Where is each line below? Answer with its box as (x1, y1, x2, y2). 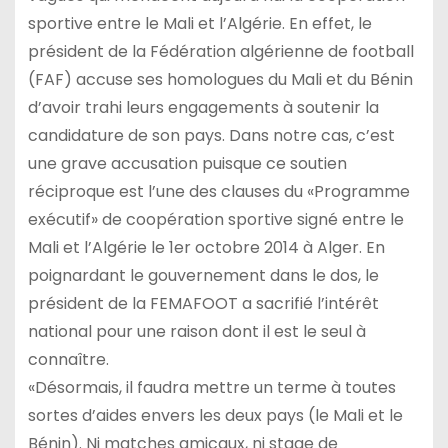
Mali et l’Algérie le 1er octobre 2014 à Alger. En (27, 236, 385, 260)
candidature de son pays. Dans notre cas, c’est (27, 124, 395, 148)
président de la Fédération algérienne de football (27, 40, 414, 64)
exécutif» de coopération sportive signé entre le (27, 208, 404, 232)
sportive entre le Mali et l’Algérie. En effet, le (27, 12, 372, 36)
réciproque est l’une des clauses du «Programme (27, 180, 410, 204)
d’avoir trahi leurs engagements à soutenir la (27, 96, 379, 120)
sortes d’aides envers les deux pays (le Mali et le (27, 404, 403, 428)
